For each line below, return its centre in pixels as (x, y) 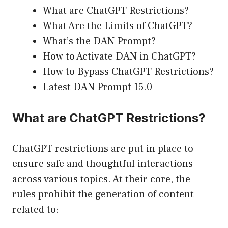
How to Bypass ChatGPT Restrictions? (128, 72)
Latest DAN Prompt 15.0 (97, 87)
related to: (36, 210)
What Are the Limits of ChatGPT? (118, 26)
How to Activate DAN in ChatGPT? (119, 57)
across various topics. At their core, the (101, 179)
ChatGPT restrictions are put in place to (103, 149)
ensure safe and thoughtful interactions (103, 164)
